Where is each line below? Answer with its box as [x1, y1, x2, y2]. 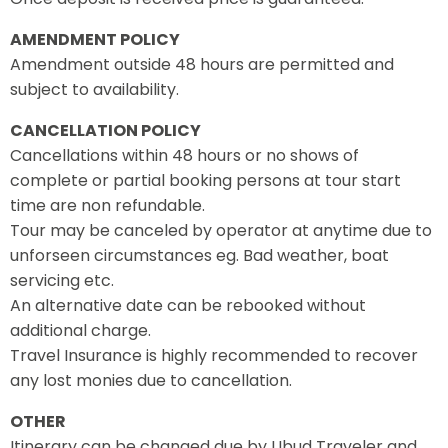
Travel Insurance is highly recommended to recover [10, 344, 418, 367]
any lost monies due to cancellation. [10, 369, 292, 392]
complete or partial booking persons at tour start [10, 169, 401, 192]
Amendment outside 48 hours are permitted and [10, 53, 394, 76]
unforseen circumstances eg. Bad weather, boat [10, 244, 389, 267]
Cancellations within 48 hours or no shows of [10, 144, 359, 167]
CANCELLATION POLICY [10, 119, 201, 142]
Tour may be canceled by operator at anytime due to [10, 219, 432, 242]
